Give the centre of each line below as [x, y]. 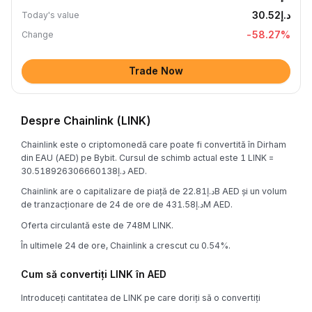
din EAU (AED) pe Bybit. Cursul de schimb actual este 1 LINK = [147, 157]
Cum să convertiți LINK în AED [94, 274]
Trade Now [156, 71]
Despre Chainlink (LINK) [86, 120]
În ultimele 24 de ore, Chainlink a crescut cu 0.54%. [126, 245]
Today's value [50, 15]
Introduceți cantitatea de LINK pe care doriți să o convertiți [141, 298]
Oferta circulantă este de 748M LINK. [97, 225]
